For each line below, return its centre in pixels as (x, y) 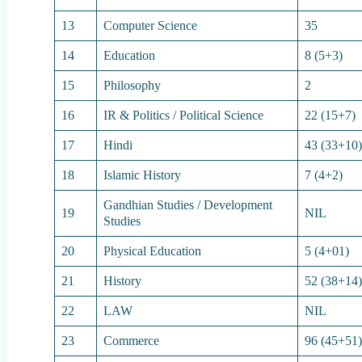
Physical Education (153, 251)
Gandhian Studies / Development (188, 205)
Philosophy (133, 86)
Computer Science (151, 26)
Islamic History (143, 175)
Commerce (132, 341)
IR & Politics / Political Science (184, 116)
